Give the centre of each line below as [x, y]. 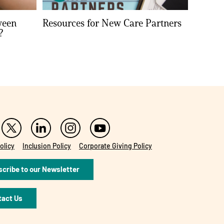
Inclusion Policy [46, 146]
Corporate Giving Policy [115, 146]
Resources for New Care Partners [112, 23]
